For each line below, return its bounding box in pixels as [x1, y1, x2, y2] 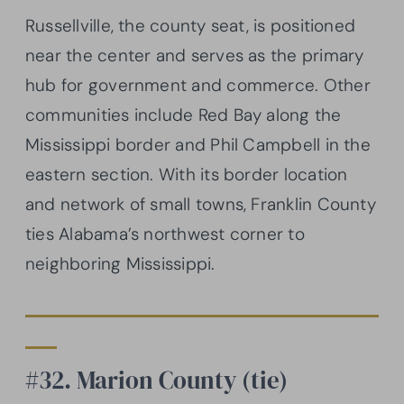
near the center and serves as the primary [25, 44, 364, 68]
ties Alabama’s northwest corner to [25, 223, 305, 246]
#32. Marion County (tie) [25, 363, 288, 398]
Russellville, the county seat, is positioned [25, 14, 356, 38]
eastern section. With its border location [25, 163, 348, 187]
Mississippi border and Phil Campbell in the [25, 133, 371, 157]
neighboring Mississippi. [25, 252, 216, 276]
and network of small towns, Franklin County [25, 193, 376, 216]
